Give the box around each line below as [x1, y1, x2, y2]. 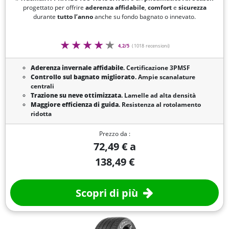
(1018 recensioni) [132, 42, 170, 50]
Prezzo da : [99, 129, 130, 139]
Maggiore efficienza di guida [30, 100, 119, 109]
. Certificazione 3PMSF [123, 63, 190, 73]
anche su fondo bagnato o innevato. [93, 12, 196, 21]
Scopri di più [76, 186, 138, 200]
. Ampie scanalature [134, 73, 195, 82]
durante [33, 12, 56, 21]
